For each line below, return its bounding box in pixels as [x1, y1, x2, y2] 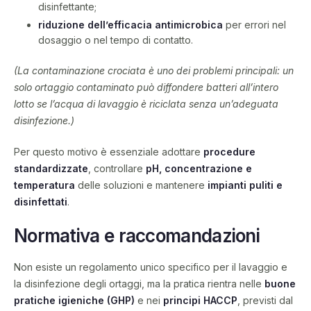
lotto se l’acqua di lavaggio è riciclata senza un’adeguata [14, 98, 278, 110]
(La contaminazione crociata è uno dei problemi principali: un [14, 65, 294, 77]
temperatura [14, 179, 75, 192]
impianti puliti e [208, 179, 283, 192]
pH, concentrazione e [146, 162, 252, 175]
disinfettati [14, 196, 67, 208]
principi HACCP [163, 294, 237, 307]
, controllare [88, 162, 146, 175]
